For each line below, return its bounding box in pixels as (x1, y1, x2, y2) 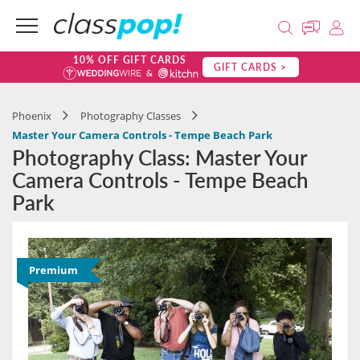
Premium (29, 263, 78, 277)
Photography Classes (80, 108, 181, 123)
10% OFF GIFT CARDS (72, 53, 187, 67)
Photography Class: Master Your (12, 142, 307, 172)
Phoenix (12, 108, 51, 123)
